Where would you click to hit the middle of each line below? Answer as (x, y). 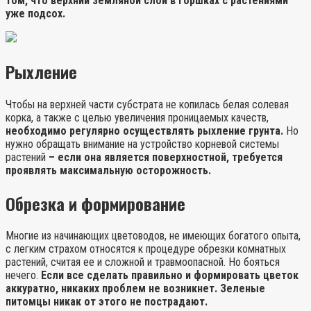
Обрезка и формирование (95, 203)
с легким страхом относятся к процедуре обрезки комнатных (146, 249)
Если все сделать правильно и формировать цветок (170, 276)
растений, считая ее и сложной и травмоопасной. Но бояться (143, 262)
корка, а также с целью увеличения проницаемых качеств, (137, 117)
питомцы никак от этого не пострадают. (107, 302)
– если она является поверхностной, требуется (166, 157)
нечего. (23, 276)
